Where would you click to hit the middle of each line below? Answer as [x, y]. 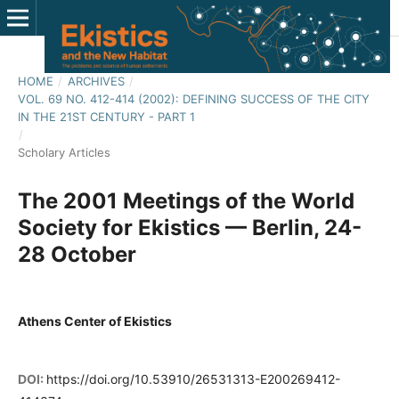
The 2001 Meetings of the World [186, 200]
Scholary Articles [64, 152]
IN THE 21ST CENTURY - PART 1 [106, 116]
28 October [77, 254]
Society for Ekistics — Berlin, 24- [189, 227]
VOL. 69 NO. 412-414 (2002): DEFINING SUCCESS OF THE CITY [193, 98]
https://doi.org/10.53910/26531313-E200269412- [193, 379]
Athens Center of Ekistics [94, 321]
